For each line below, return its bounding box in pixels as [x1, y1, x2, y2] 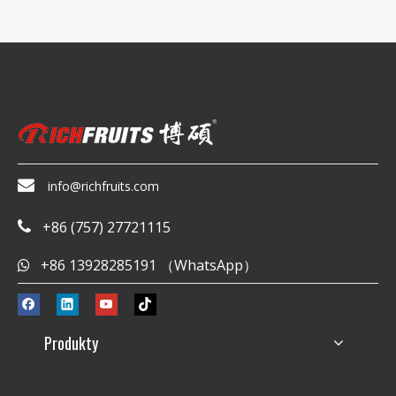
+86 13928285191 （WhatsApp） [30, 255, 257, 275]
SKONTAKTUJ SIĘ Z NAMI [18, 359, 212, 392]
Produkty [44, 331, 98, 354]
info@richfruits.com [48, 177, 159, 194]
